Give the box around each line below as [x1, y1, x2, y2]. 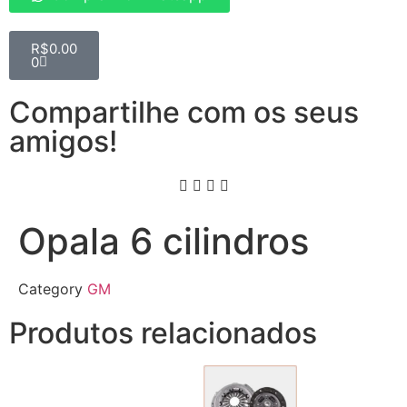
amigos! [9, 124, 117, 160]
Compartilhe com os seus [9, 94, 359, 131]
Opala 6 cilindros [18, 219, 309, 264]
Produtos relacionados [9, 315, 317, 352]
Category [18, 280, 83, 299]
